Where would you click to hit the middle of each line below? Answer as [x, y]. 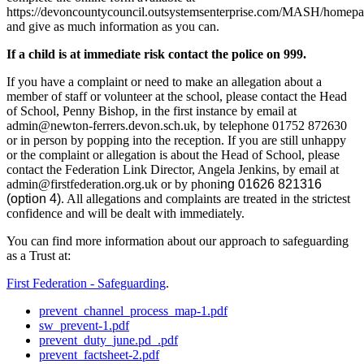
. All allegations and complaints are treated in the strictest [206, 199]
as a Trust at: [42, 256]
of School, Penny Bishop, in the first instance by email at [152, 111]
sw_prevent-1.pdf [84, 325]
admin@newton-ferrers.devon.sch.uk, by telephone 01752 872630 [177, 126]
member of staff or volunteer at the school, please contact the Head [177, 96]
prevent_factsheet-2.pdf [99, 355]
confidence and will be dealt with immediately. [126, 213]
